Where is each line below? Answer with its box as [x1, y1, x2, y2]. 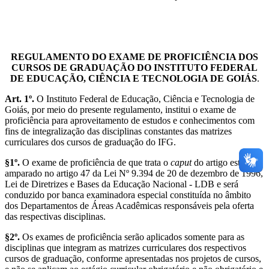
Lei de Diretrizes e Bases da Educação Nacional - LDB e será [5, 178, 238, 189]
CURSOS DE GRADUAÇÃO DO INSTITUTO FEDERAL [11, 62, 258, 73]
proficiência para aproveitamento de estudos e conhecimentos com [5, 115, 255, 125]
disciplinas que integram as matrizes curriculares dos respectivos [5, 242, 246, 253]
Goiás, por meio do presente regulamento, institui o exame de [5, 104, 236, 115]
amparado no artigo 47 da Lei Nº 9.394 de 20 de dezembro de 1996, [5, 168, 263, 178]
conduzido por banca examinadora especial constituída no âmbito [5, 189, 251, 200]
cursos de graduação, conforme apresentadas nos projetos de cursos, [5, 253, 261, 264]
